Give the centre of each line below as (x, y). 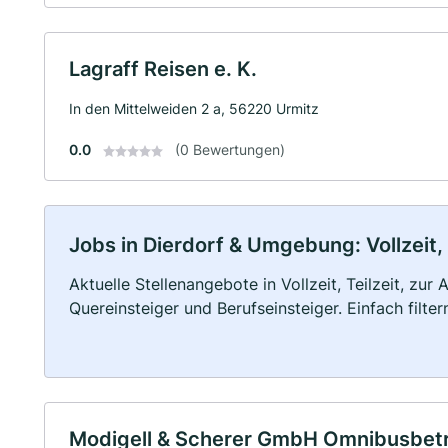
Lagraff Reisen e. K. (163, 69)
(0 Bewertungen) (230, 149)
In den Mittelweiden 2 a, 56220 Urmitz (194, 108)
